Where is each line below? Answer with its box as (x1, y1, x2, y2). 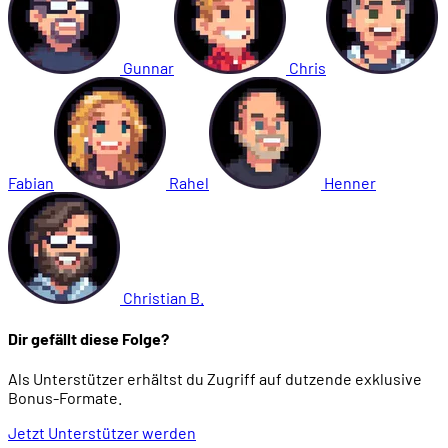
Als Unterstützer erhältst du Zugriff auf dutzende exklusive (8, 368, 422, 388)
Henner (324, 173, 376, 193)
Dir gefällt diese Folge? (8, 328, 169, 348)
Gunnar (123, 58, 174, 78)
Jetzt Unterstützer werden (8, 422, 196, 442)
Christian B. (123, 288, 204, 308)
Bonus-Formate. (8, 387, 122, 407)
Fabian (8, 173, 54, 193)
